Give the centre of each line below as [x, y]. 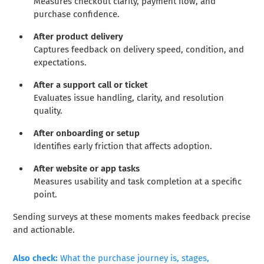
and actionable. [44, 230]
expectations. [60, 62]
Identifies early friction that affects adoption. [123, 146]
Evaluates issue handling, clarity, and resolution [129, 98]
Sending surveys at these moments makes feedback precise [132, 217]
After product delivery [79, 36]
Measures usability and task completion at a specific [138, 181]
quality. [48, 110]
